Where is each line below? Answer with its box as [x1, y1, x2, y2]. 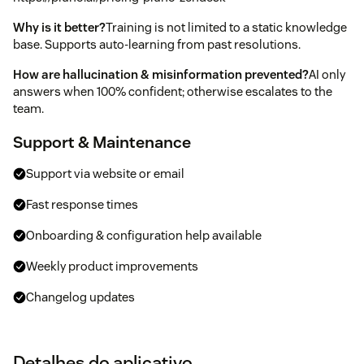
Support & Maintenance [13, 131, 191, 153]
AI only [309, 66, 345, 82]
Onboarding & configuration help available [26, 227, 262, 243]
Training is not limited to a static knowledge [106, 19, 347, 35]
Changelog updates [26, 288, 135, 305]
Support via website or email [26, 165, 184, 181]
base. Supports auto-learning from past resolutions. [13, 36, 301, 52]
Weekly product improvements [26, 258, 198, 274]
